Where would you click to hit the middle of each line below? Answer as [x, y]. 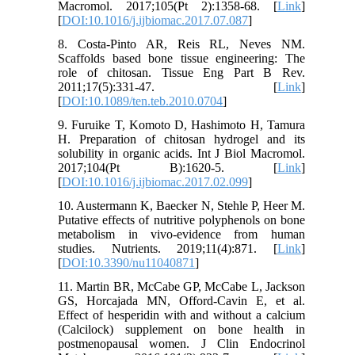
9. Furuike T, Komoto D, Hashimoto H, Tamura [181, 124]
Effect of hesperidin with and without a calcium [181, 315]
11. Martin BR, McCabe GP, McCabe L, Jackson [181, 286]
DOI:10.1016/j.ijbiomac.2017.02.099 [155, 181]
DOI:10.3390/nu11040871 [129, 262]
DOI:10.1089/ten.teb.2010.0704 [143, 101]
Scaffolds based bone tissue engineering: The [181, 58]
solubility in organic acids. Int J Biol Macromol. [181, 153]
